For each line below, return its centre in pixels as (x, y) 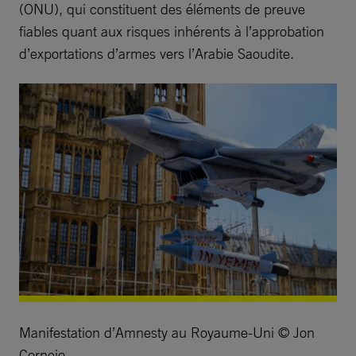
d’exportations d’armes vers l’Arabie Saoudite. (157, 53)
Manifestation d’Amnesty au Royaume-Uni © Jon (167, 332)
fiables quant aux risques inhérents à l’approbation (172, 31)
